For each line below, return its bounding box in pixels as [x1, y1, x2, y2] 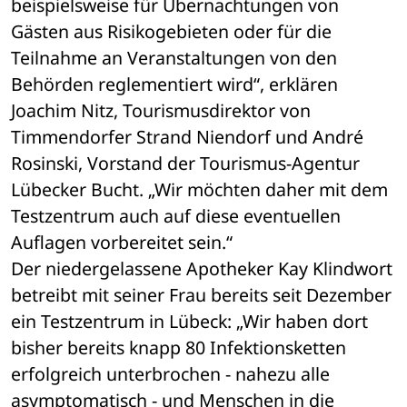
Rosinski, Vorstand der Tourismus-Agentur [11, 151, 360, 176]
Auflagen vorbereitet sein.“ [11, 230, 233, 255]
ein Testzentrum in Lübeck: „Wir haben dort [11, 309, 368, 334]
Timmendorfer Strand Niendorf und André [11, 124, 363, 150]
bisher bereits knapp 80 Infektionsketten [11, 335, 346, 361]
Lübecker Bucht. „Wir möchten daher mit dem [11, 177, 388, 203]
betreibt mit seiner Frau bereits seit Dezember [11, 283, 392, 308]
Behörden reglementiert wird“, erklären [11, 72, 338, 97]
